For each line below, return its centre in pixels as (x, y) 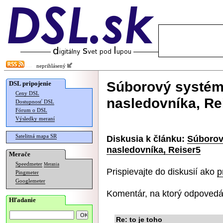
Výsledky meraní (35, 119)
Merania (52, 164)
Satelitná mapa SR (36, 136)
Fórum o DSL (31, 110)
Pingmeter (27, 172)
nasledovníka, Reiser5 (154, 150)
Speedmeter (29, 164)
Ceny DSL (27, 93)
